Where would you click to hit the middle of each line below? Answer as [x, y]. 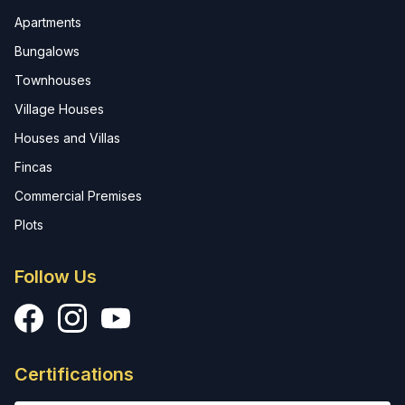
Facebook [48, 314]
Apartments [48, 22]
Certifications [74, 374]
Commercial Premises [78, 196]
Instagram [91, 314]
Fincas [33, 167]
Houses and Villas [67, 138]
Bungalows [47, 51]
